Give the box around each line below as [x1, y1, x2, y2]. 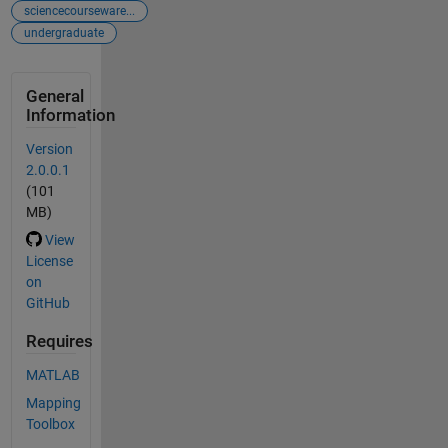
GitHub [25, 295, 70, 312]
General [25, 86, 84, 106]
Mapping [25, 394, 81, 411]
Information [25, 105, 115, 125]
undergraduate [23, 25, 104, 40]
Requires [25, 331, 93, 351]
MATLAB [25, 366, 80, 383]
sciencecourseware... [23, 3, 135, 18]
